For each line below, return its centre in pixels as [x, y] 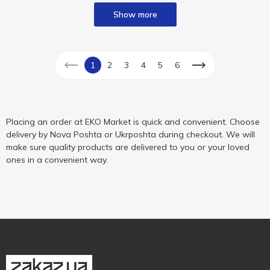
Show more [135, 14]
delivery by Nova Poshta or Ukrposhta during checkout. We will [130, 134]
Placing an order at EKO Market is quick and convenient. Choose [133, 122]
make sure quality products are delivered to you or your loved [128, 147]
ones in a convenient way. [57, 160]
